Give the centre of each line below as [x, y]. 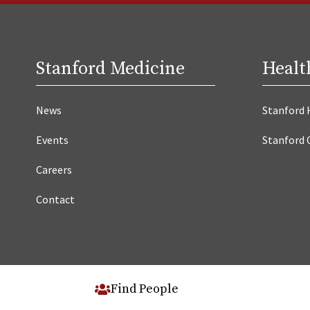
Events [52, 139]
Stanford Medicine [110, 69]
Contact [55, 199]
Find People [144, 289]
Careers [54, 169]
